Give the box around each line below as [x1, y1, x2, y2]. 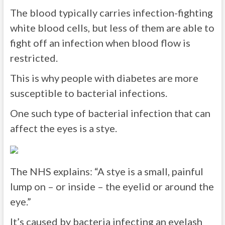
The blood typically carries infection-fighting [10, 7, 213, 19]
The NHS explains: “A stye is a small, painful [10, 165, 203, 177]
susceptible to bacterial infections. [10, 87, 167, 99]
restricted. [10, 52, 58, 64]
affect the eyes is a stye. [10, 122, 117, 134]
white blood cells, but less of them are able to [10, 22, 214, 34]
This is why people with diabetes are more [10, 72, 198, 84]
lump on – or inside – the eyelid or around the [10, 180, 214, 192]
